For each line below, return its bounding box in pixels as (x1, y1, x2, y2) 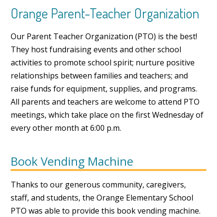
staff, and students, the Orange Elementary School (11, 192, 194, 203)
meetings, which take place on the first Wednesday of (11, 109, 204, 121)
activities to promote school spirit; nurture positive (11, 57, 195, 68)
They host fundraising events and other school (11, 44, 182, 55)
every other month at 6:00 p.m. (11, 123, 122, 134)
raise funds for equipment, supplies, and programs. (11, 83, 198, 94)
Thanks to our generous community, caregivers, (11, 179, 186, 190)
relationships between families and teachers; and (11, 70, 188, 81)
